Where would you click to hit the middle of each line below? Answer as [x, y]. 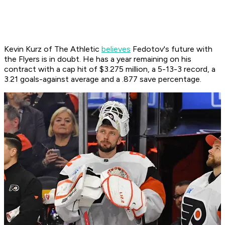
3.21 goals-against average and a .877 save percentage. [104, 79]
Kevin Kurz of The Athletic [53, 49]
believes [116, 49]
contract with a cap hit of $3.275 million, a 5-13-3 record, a [110, 69]
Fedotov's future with [172, 49]
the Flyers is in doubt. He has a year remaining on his [98, 59]
